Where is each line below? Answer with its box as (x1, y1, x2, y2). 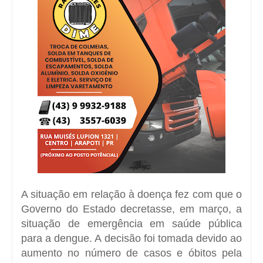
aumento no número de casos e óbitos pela (21, 247, 242, 259)
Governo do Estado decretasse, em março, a (21, 203, 242, 215)
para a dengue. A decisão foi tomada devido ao (21, 232, 242, 244)
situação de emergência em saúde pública (21, 217, 242, 230)
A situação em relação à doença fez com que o (21, 188, 242, 200)
